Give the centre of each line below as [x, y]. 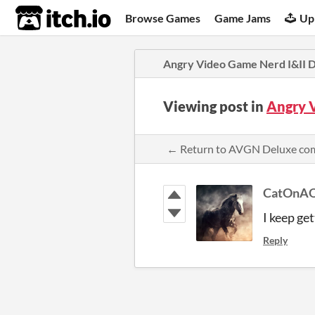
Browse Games [163, 18]
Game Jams [243, 18]
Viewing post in [215, 106]
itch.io [46, 18]
